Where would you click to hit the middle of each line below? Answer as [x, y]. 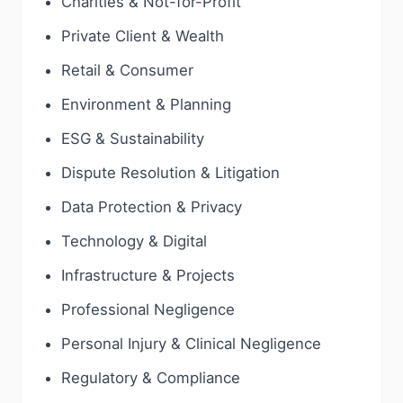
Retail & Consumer [127, 70]
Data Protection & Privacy [152, 207]
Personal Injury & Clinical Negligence [191, 344]
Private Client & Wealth [143, 36]
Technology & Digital [134, 241]
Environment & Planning [146, 104]
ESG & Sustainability [133, 139]
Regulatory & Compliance [151, 378]
